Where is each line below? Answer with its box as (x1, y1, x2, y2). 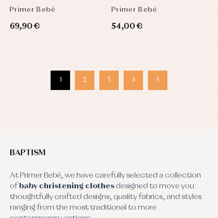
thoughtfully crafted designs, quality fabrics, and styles (10, 193, 201, 201)
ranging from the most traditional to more (10, 204, 157, 212)
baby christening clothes (19, 182, 114, 191)
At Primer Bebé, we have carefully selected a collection (10, 172, 201, 180)
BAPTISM (10, 149, 46, 158)
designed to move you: (114, 182, 197, 191)
